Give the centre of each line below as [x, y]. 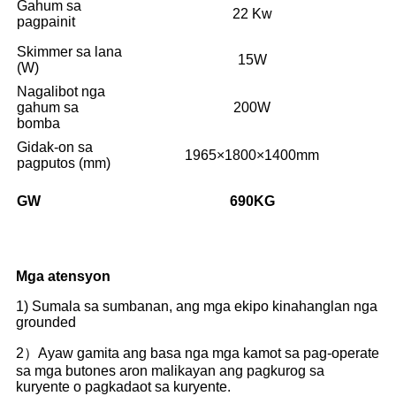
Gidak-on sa [55, 147]
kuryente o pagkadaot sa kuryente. [123, 386]
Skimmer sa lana [69, 51]
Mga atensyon [63, 276]
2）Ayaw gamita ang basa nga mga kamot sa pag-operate [198, 353]
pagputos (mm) [64, 163]
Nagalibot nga [61, 91]
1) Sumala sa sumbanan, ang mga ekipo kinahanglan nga [197, 306]
